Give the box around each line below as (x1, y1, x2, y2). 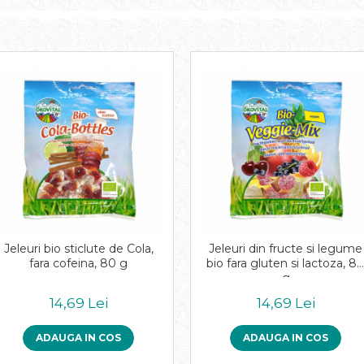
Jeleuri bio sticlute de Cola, (3, 241, 154, 256)
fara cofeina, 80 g (29, 256, 128, 271)
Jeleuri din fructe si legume (209, 241, 362, 256)
